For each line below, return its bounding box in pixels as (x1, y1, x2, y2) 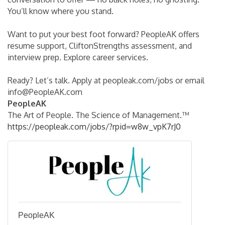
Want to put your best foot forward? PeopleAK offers (8, 29, 199, 39)
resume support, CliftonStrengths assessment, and (8, 40, 192, 51)
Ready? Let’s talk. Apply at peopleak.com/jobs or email (8, 75, 204, 85)
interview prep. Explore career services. (8, 52, 148, 62)
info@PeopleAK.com (8, 86, 82, 97)
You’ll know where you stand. (8, 6, 114, 16)
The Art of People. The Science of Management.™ (8, 109, 189, 120)
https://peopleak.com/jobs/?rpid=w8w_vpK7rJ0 (8, 121, 181, 132)
